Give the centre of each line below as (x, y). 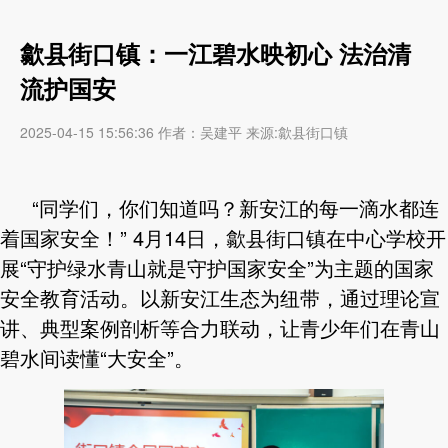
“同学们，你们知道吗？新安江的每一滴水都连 (235, 208)
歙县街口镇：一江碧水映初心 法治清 (215, 53)
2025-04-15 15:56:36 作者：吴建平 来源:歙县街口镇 (184, 132)
